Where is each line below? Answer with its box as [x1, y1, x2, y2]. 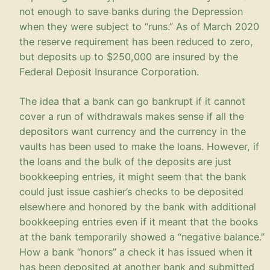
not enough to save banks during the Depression [19, 5, 243, 17]
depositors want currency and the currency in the [19, 125, 246, 137]
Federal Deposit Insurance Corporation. [19, 65, 199, 78]
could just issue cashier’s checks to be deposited [19, 185, 243, 198]
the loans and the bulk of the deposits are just [19, 155, 231, 168]
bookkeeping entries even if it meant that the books [19, 215, 258, 228]
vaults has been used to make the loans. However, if [19, 140, 259, 152]
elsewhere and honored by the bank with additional [19, 200, 256, 213]
